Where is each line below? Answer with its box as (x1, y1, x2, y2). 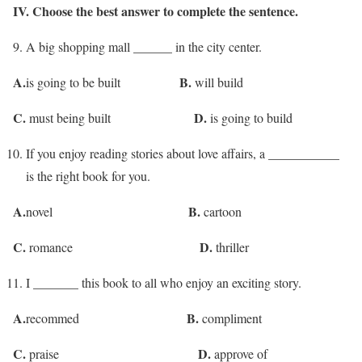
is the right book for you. (26, 166, 150, 184)
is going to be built (26, 73, 179, 90)
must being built (26, 108, 194, 126)
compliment (199, 309, 262, 326)
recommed (26, 309, 187, 326)
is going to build (207, 108, 293, 126)
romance (26, 238, 200, 255)
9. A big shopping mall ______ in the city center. (13, 37, 262, 55)
